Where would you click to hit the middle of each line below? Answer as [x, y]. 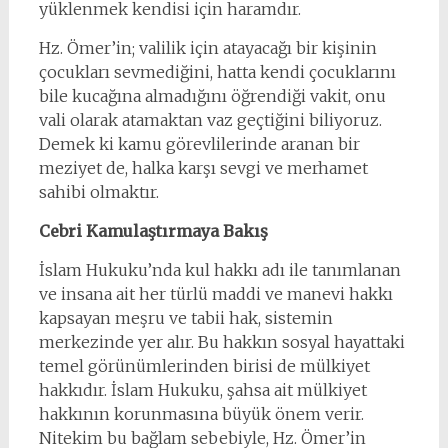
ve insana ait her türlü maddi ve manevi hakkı [215, 294]
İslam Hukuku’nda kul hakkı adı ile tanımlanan [219, 270]
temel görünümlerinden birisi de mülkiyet [204, 366]
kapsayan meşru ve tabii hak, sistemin [185, 318]
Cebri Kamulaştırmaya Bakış [153, 231]
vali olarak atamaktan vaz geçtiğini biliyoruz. [210, 120]
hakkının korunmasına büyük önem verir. [201, 414]
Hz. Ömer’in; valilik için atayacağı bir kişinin [207, 48]
